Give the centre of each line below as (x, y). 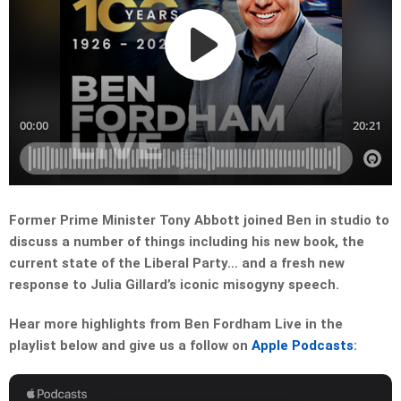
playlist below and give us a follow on (130, 346)
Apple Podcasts (303, 346)
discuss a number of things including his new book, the (187, 242)
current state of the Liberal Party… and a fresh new (177, 264)
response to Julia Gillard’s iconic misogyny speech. (174, 285)
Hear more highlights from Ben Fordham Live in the (176, 324)
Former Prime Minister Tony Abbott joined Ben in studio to (199, 221)
